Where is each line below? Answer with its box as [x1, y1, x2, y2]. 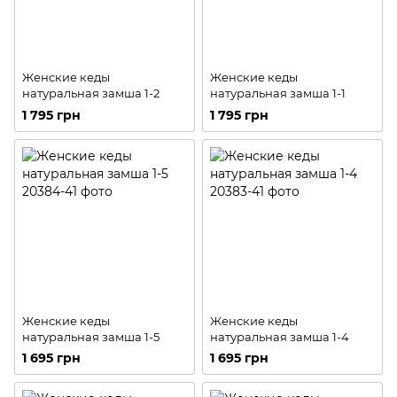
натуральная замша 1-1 [210, 86, 346, 101]
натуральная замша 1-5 [22, 330, 160, 345]
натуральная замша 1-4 [210, 330, 349, 345]
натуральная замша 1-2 [22, 86, 160, 101]
